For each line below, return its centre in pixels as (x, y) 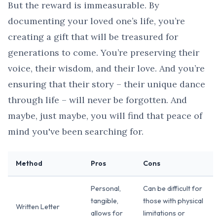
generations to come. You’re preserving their (104, 53)
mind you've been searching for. (76, 132)
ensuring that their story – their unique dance (107, 84)
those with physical (173, 201)
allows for (107, 213)
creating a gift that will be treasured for (93, 37)
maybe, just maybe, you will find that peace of (105, 116)
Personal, (106, 189)
